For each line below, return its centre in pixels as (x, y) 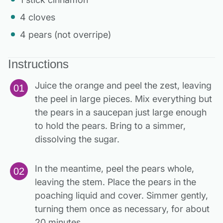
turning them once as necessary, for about (122, 209)
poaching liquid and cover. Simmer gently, (121, 195)
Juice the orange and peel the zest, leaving (123, 85)
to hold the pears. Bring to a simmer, (110, 125)
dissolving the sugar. (77, 139)
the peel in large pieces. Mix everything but (123, 99)
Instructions (38, 64)
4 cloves (38, 17)
